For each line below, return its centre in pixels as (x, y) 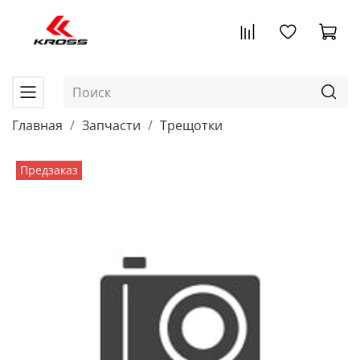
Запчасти (111, 126)
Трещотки (191, 126)
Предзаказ (49, 170)
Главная (37, 126)
